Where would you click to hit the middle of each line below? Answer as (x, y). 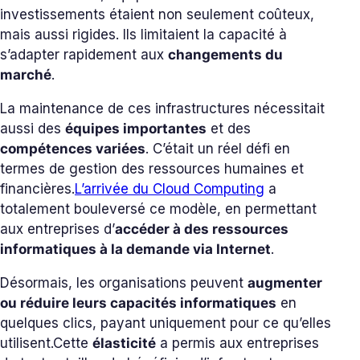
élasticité (124, 343)
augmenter (285, 282)
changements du (225, 54)
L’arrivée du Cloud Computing (170, 188)
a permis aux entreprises (237, 343)
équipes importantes (136, 128)
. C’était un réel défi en (218, 148)
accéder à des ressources (202, 229)
